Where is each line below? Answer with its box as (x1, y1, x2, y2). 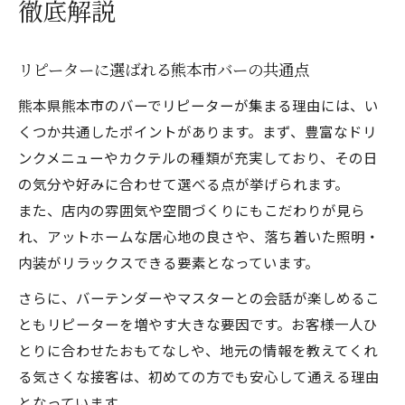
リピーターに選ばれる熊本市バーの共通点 (18, 61, 309, 81)
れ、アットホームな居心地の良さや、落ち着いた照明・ (18, 226, 380, 246)
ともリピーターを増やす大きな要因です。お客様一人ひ (18, 314, 378, 334)
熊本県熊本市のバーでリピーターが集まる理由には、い (18, 95, 379, 115)
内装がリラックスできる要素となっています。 (18, 252, 319, 272)
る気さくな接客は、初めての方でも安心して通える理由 (18, 366, 380, 386)
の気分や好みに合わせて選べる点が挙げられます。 (18, 174, 349, 193)
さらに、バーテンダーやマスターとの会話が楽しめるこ (18, 287, 380, 307)
